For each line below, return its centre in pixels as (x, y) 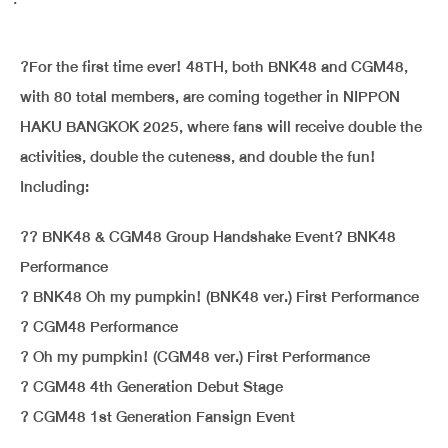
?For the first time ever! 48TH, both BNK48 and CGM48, (214, 66)
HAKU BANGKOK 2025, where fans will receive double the (221, 126)
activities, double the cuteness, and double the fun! (198, 156)
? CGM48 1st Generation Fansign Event (157, 416)
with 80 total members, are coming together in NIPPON (210, 96)
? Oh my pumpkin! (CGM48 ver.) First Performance (195, 356)
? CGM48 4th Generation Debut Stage (151, 386)
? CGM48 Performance (99, 326)
